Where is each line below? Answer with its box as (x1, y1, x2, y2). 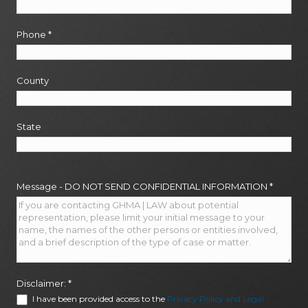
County (16, 75, 49, 87)
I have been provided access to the (30, 294, 167, 305)
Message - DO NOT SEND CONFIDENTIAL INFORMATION (16, 181, 269, 192)
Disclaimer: (16, 278, 68, 289)
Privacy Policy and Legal (167, 294, 264, 305)
